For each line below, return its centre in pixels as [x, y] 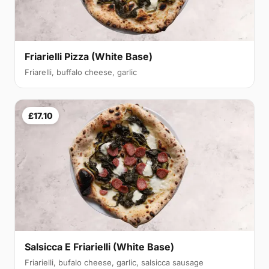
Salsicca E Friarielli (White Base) [99, 246]
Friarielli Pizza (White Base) [89, 56]
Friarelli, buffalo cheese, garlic [81, 72]
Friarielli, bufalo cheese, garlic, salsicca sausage [114, 262]
